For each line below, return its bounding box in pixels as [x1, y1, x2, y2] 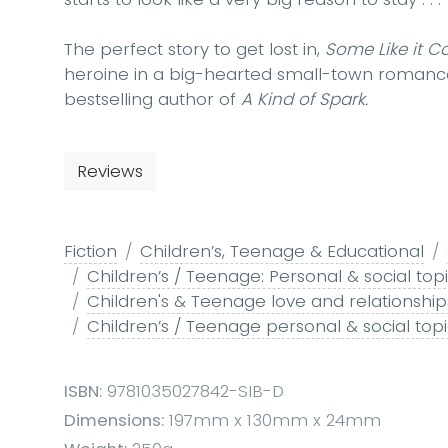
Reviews [77, 159, 143, 184]
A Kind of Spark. [241, 87, 368, 112]
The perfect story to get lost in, [64, 37, 325, 62]
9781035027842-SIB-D [102, 379, 284, 404]
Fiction [64, 239, 117, 264]
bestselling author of [64, 87, 241, 112]
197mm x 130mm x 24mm [164, 408, 381, 433]
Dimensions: [64, 408, 164, 433]
